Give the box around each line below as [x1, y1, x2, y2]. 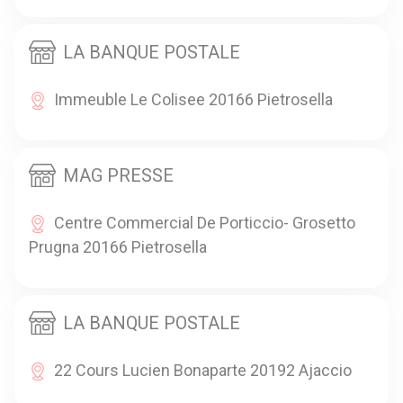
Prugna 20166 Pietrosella [29, 237, 207, 256]
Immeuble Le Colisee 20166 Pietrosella [54, 89, 333, 109]
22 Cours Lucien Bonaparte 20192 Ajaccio [54, 360, 352, 380]
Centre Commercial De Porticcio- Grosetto [54, 212, 355, 232]
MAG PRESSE [63, 164, 174, 186]
